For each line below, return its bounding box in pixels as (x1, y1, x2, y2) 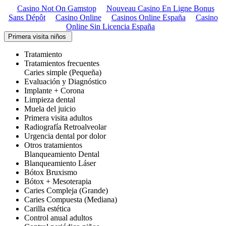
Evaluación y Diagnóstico (24, 77, 106, 86)
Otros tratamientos (24, 141, 82, 149)
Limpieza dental (24, 95, 75, 104)
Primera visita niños (8, 33, 66, 40)
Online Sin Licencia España (66, 22, 155, 31)
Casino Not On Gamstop (17, 4, 96, 13)
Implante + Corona (24, 86, 84, 95)
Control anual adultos (24, 213, 92, 222)
